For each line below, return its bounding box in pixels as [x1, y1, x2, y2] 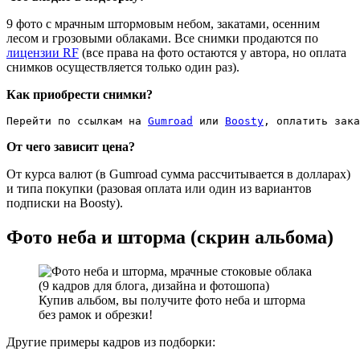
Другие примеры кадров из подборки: [6, 334, 215, 349]
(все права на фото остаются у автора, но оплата [79, 45, 346, 59]
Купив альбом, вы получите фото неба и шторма [39, 292, 305, 307]
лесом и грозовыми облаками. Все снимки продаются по [6, 31, 318, 45]
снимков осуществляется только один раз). [6, 59, 239, 74]
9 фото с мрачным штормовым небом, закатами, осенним [6, 16, 320, 31]
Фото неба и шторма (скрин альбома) [6, 226, 333, 247]
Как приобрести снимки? [6, 87, 153, 101]
